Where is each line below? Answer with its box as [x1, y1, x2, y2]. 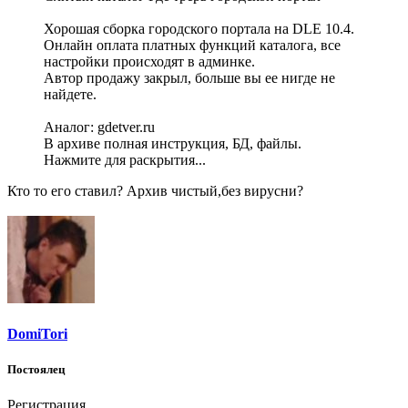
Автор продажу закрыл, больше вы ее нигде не [44, 69, 335, 86]
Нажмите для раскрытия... [44, 151, 206, 168]
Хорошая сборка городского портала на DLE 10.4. [44, 20, 354, 36]
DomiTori [7, 325, 67, 342]
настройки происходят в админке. [44, 53, 255, 69]
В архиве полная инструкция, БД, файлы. [44, 135, 301, 151]
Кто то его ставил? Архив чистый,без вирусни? [7, 182, 303, 199]
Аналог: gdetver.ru [44, 118, 155, 135]
